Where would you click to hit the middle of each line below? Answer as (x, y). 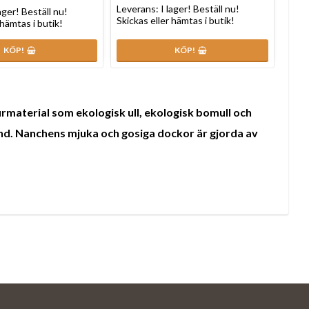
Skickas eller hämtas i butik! (175, 20)
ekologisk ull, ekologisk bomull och (164, 112)
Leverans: (138, 8)
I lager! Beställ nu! (200, 8)
